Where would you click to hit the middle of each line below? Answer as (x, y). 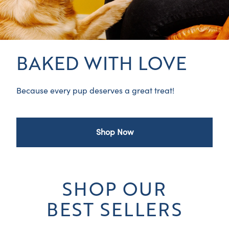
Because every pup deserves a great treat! (95, 91)
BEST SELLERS (114, 208)
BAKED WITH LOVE (101, 62)
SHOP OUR (114, 188)
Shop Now (114, 132)
